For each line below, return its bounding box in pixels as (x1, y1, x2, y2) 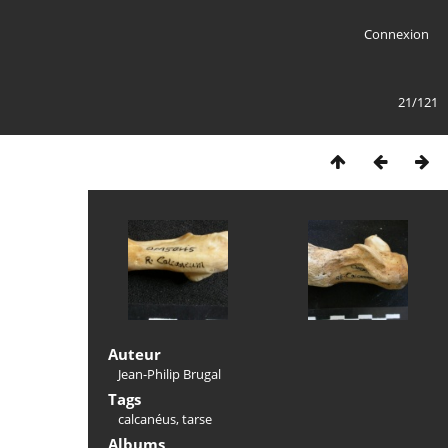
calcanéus (118, 410, 176, 428)
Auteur (108, 344, 161, 364)
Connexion (363, 25, 429, 43)
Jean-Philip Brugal (118, 365, 221, 383)
